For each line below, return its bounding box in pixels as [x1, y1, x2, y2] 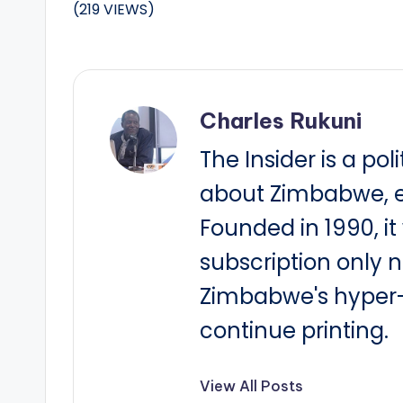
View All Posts [200, 377, 303, 396]
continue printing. [200, 316, 389, 346]
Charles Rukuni [200, 107, 362, 135]
